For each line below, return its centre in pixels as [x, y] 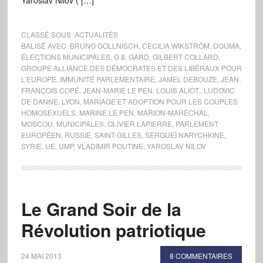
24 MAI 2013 [41, 256]
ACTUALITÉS [96, 34]
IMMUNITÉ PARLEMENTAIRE [107, 79]
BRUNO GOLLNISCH [104, 45]
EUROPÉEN [41, 135]
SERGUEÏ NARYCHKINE [184, 135]
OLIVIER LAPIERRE [139, 124]
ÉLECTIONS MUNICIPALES [65, 57]
